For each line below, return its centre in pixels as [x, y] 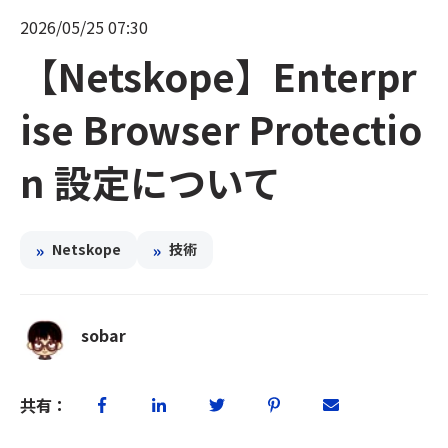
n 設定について [150, 182]
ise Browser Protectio [221, 129]
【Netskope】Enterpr [218, 76]
